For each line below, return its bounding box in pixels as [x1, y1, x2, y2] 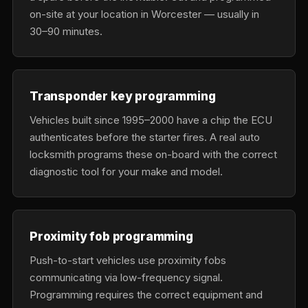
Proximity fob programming [30, 229, 193, 243]
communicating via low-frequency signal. [30, 271, 223, 284]
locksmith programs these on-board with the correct [30, 148, 277, 161]
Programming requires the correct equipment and [30, 288, 263, 301]
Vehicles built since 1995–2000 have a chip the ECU [30, 113, 272, 126]
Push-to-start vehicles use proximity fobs [30, 254, 226, 267]
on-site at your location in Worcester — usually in [30, 8, 259, 21]
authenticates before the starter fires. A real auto [30, 131, 260, 144]
